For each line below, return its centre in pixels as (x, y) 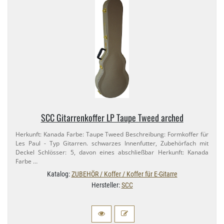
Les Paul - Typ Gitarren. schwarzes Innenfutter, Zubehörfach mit (112, 143)
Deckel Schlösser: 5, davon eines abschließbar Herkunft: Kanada (112, 152)
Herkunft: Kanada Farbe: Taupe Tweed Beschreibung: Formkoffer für (112, 134)
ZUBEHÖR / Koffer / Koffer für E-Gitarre (124, 174)
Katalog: (59, 174)
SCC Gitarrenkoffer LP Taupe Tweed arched (112, 118)
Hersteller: (106, 185)
